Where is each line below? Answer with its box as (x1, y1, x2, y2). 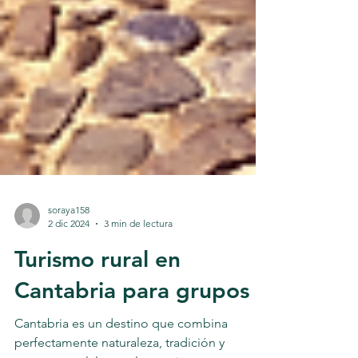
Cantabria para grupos (14, 312, 249, 339)
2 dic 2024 (48, 253, 89, 265)
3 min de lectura (104, 253, 173, 265)
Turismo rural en (14, 280, 181, 308)
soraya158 (48, 239, 89, 251)
